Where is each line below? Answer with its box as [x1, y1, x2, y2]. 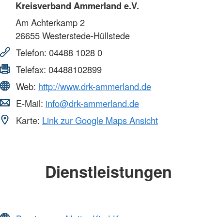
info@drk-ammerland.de [46, 97, 139, 110]
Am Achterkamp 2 [15, 16, 85, 29]
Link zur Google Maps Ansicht [42, 114, 158, 127]
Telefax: [14, 63, 48, 76]
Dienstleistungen [45, 160, 172, 183]
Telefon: [14, 46, 49, 59]
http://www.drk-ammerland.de [38, 80, 151, 93]
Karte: [14, 114, 42, 127]
